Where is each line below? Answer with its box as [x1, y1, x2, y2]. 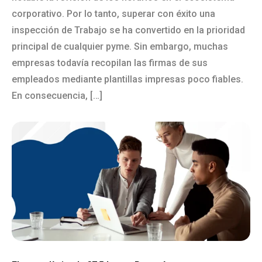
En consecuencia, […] [12, 90, 102, 101]
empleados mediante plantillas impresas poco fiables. [12, 74, 243, 85]
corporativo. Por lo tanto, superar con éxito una [12, 8, 215, 19]
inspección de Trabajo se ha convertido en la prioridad [12, 25, 245, 36]
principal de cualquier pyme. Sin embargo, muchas [12, 41, 228, 52]
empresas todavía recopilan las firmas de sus [12, 57, 208, 68]
